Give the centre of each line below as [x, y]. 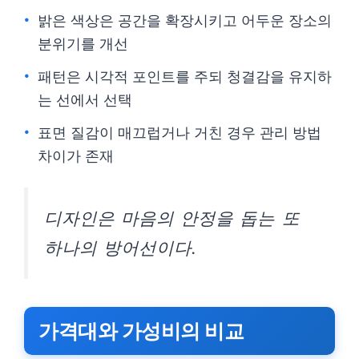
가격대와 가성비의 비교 [141, 331]
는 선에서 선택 [85, 100]
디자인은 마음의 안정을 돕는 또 [172, 218]
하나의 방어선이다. [121, 248]
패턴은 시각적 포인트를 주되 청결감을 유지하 [185, 77]
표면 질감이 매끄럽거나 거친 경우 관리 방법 [179, 133]
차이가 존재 [76, 156]
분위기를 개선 [83, 44]
